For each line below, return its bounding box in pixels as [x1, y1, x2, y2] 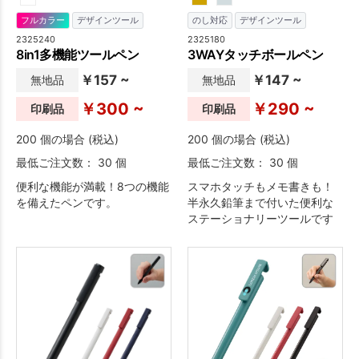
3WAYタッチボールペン [188, 46, 323, 63]
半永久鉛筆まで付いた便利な [188, 195, 333, 209]
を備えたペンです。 [16, 195, 117, 209]
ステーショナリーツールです [188, 211, 333, 225]
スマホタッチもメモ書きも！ [188, 179, 333, 193]
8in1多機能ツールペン [16, 46, 139, 63]
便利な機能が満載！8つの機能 [16, 179, 169, 193]
